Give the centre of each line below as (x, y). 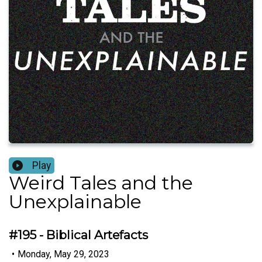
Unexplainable (75, 202)
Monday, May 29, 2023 (63, 254)
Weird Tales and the (101, 183)
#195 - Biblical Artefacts (78, 235)
